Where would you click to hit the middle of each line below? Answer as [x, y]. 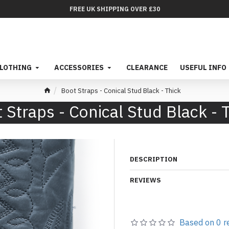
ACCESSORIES [79, 67]
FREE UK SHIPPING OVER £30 [114, 9]
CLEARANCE [147, 67]
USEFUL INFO [203, 67]
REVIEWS [145, 180]
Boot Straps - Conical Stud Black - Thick [121, 90]
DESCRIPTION [154, 159]
